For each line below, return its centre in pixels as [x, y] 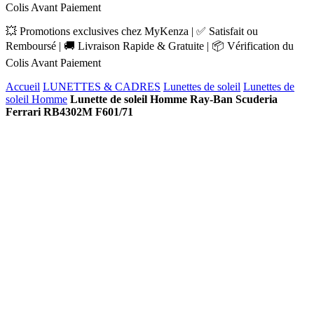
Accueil [23, 87]
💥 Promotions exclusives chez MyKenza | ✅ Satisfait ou [132, 31]
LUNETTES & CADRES [102, 87]
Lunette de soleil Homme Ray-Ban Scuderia [174, 99]
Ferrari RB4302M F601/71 [69, 112]
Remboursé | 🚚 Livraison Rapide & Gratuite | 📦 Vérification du [150, 46]
